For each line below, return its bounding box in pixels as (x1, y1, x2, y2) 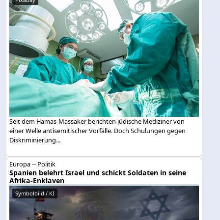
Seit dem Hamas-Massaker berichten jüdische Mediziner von (9, 117, 185, 126)
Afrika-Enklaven (9, 176, 65, 186)
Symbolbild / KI (15, 190, 55, 197)
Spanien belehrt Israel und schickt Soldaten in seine (9, 168, 187, 178)
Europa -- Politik (9, 160, 56, 169)
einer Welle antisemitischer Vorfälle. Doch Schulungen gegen (9, 126, 186, 136)
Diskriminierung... (9, 136, 61, 145)
